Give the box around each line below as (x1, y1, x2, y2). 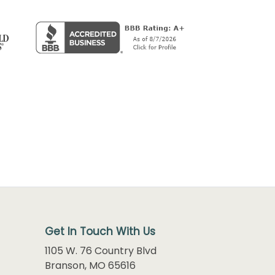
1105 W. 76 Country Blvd (45, 244, 157, 258)
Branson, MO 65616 (45, 258, 136, 273)
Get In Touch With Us (45, 224, 155, 239)
